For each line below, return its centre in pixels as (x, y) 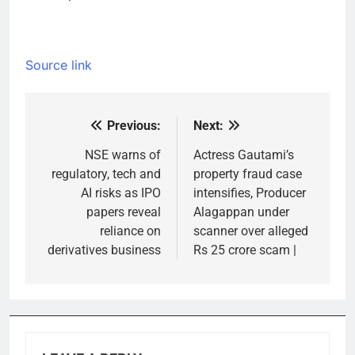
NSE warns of (123, 155)
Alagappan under (241, 212)
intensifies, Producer (250, 193)
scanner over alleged (251, 231)
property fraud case (248, 174)
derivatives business (104, 250)
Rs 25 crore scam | (245, 250)
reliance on (130, 231)
